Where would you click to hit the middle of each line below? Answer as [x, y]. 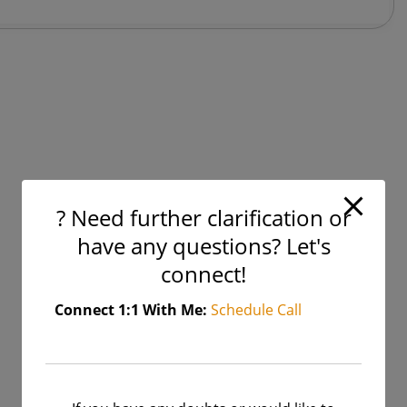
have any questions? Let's [203, 246]
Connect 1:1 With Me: [131, 310]
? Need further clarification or [203, 218]
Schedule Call [256, 310]
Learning [95, 96]
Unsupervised [111, 67]
